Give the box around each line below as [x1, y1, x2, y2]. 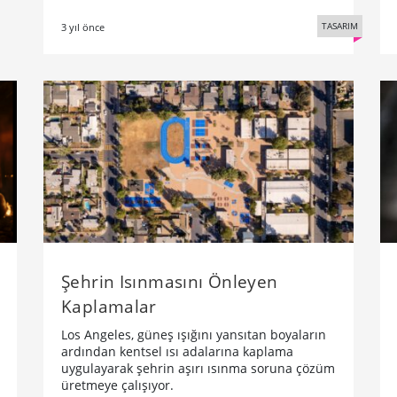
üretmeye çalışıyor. [61, 377, 174, 393]
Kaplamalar [61, 294, 157, 318]
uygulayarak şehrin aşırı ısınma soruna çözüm [61, 360, 335, 377]
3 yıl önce [61, 19, 105, 34]
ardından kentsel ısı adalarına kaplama [61, 343, 293, 360]
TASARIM [322, 19, 358, 32]
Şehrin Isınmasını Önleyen [61, 269, 278, 293]
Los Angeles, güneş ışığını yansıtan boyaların [61, 326, 326, 343]
